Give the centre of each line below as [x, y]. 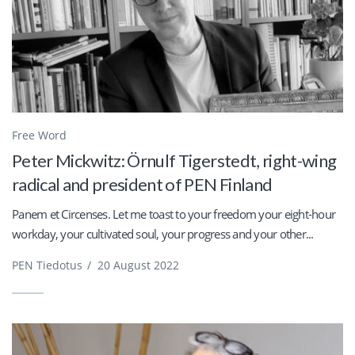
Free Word [39, 135]
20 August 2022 [138, 265]
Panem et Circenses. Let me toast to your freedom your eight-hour [174, 214]
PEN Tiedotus [47, 265]
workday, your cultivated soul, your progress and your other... [163, 233]
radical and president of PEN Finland [142, 184]
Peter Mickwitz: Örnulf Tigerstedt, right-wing [174, 160]
